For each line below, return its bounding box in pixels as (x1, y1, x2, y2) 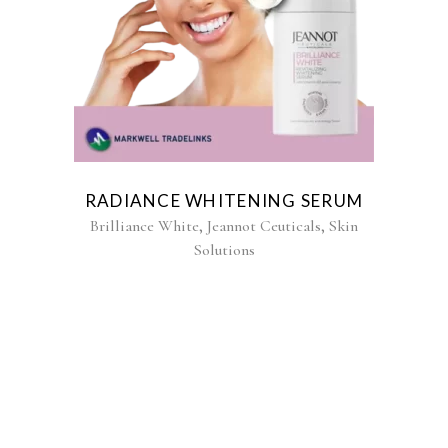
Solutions (193, 240, 255, 260)
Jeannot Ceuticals (207, 216, 321, 236)
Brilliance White (90, 216, 199, 236)
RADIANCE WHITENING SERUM (84, 190, 364, 211)
